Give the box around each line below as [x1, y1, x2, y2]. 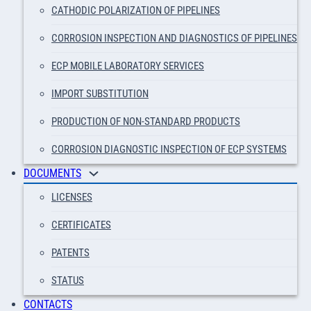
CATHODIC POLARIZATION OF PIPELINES [51, 4, 220, 17]
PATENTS [51, 246, 90, 259]
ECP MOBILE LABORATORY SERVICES [51, 60, 204, 72]
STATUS [51, 274, 84, 287]
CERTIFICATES [51, 219, 111, 231]
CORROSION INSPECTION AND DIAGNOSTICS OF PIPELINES [51, 32, 297, 44]
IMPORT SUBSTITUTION [51, 87, 149, 100]
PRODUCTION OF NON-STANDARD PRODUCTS [51, 115, 240, 128]
